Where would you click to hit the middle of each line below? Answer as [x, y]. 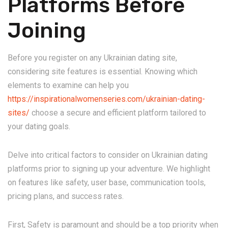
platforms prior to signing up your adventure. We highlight [109, 169]
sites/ [19, 113]
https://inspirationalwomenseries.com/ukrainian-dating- [106, 99]
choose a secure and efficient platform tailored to [118, 113]
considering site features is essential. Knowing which [103, 72]
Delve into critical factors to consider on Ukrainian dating [108, 155]
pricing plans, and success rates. [66, 196]
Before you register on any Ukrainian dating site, [92, 58]
